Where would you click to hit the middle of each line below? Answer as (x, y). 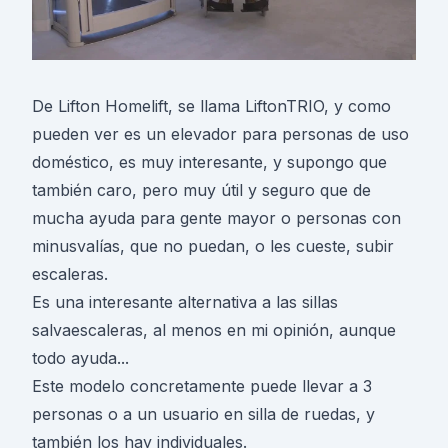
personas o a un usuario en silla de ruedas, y (203, 414)
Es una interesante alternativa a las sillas (185, 302)
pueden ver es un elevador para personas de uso (220, 134)
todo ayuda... (80, 358)
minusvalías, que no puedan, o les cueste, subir (213, 246)
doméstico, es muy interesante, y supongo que (209, 162)
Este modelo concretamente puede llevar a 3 (202, 386)
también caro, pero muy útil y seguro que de (201, 190)
